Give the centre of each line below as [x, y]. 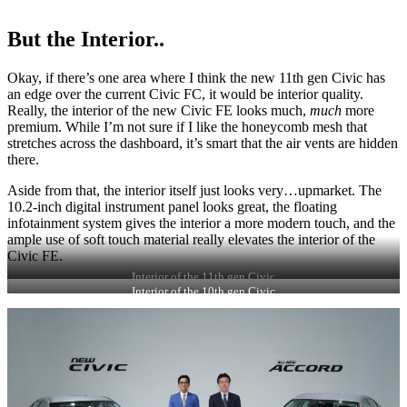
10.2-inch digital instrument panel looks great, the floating [172, 207]
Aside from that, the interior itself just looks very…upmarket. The [194, 191]
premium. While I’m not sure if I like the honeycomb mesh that [187, 127]
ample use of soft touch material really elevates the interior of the [191, 240]
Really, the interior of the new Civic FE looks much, [159, 111]
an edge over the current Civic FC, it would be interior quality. [185, 94]
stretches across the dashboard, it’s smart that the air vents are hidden [203, 144]
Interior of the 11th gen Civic [203, 278]
